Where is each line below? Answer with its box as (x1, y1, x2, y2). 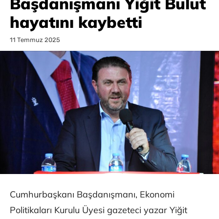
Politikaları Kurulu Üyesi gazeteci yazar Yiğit (10, 204, 187, 216)
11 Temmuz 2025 (10, 36, 60, 44)
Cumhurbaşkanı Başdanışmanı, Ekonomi (10, 189, 175, 200)
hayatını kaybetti (10, 12, 142, 32)
